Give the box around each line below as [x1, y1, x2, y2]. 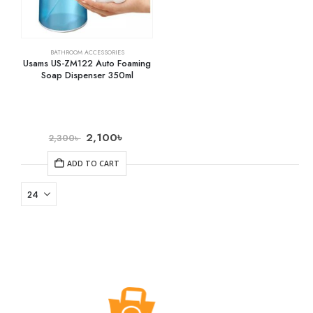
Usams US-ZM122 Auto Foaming [23, 57, 151, 71]
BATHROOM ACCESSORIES [50, 48, 124, 57]
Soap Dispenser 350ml [41, 68, 133, 82]
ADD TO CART [67, 158, 119, 168]
